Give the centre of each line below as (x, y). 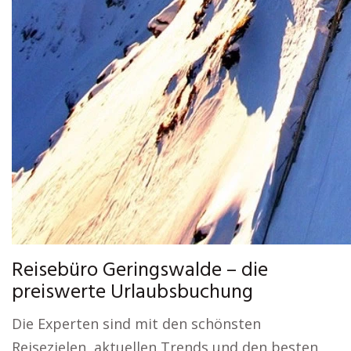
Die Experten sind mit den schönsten (136, 324)
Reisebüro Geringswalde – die (140, 271)
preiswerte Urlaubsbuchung (132, 293)
